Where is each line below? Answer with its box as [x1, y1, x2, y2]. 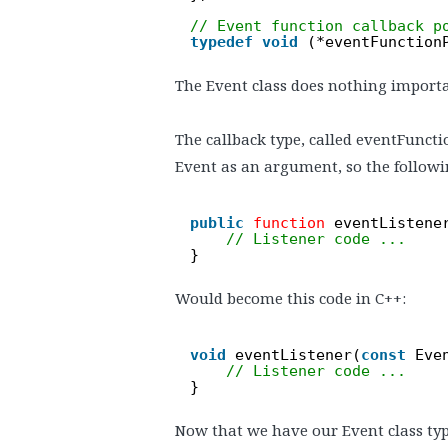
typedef [190, 32, 253, 51]
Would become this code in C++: [175, 288, 406, 308]
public [190, 213, 244, 232]
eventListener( [235, 345, 361, 364]
